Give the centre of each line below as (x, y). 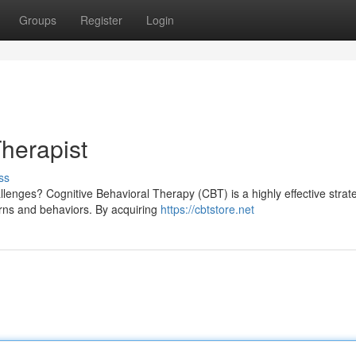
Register (101, 20)
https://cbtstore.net (207, 209)
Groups (38, 20)
